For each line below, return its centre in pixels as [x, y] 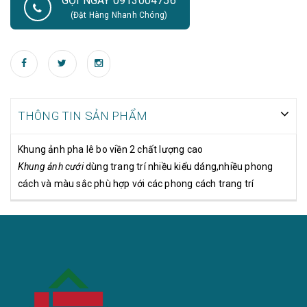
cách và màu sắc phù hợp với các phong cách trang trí [137, 184]
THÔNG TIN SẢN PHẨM [83, 116]
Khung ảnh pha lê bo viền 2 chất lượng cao [111, 149]
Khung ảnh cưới [51, 167]
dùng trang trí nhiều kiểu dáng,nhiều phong [178, 167]
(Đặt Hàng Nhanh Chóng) [119, 15]
